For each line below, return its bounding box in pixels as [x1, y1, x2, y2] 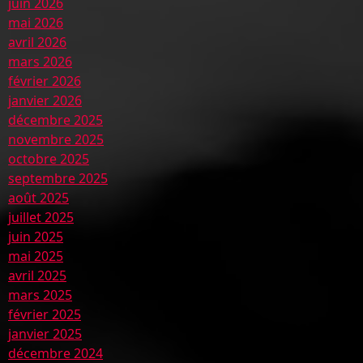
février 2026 [8, 72, 81, 90]
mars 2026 [8, 53, 72, 70]
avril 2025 [8, 267, 66, 284]
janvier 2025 [8, 325, 82, 343]
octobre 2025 [8, 150, 89, 168]
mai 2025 [8, 247, 63, 265]
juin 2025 [8, 228, 63, 246]
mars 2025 [8, 286, 72, 304]
